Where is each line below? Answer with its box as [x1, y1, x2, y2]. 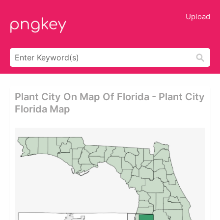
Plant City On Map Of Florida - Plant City [15, 91, 205, 103]
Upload [186, 12, 210, 21]
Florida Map [15, 103, 70, 115]
